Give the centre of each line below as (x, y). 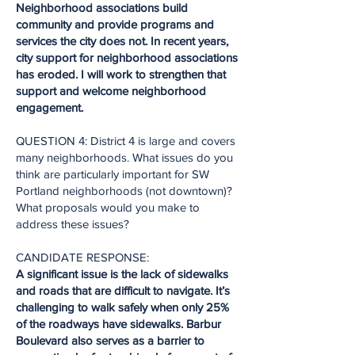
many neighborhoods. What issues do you (124, 157)
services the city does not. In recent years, (122, 41)
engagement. (50, 107)
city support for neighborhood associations (127, 57)
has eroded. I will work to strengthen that (121, 74)
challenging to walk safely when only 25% (122, 307)
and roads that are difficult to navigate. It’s (123, 290)
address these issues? (73, 224)
